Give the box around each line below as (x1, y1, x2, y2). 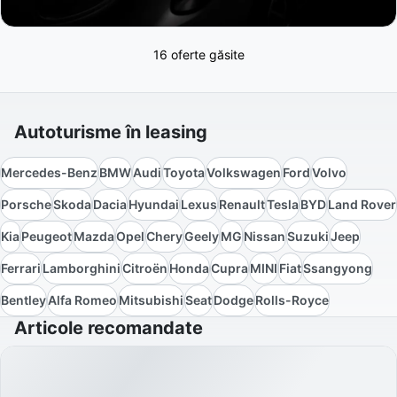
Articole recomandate (14, 317, 203, 339)
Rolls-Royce (255, 292, 329, 308)
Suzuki (287, 229, 329, 245)
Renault (219, 197, 265, 213)
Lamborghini (43, 261, 121, 276)
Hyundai (128, 197, 179, 213)
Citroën (122, 261, 167, 276)
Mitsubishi (119, 292, 183, 308)
